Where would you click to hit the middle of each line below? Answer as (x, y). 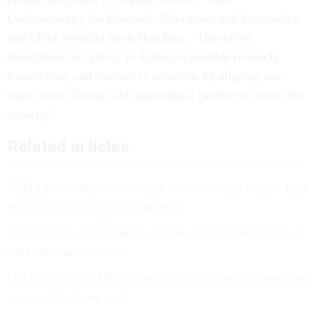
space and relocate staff (67, 298)
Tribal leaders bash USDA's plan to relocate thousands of (154, 233)
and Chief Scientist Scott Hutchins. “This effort (129, 38)
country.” (31, 114)
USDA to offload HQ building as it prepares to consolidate (158, 278)
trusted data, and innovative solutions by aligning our (144, 76)
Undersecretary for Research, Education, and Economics (152, 19)
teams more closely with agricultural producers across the (155, 95)
